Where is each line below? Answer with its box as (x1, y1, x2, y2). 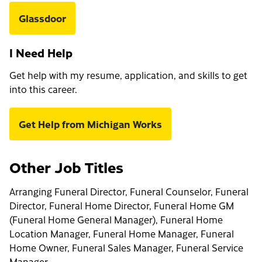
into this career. (9, 82, 77, 96)
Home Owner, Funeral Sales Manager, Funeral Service (9, 241, 243, 254)
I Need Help (9, 44, 73, 61)
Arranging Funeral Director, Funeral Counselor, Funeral (9, 185, 249, 198)
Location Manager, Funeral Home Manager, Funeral (9, 227, 234, 240)
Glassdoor (19, 11, 66, 26)
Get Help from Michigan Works (19, 117, 162, 132)
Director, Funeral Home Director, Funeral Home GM (9, 199, 234, 212)
